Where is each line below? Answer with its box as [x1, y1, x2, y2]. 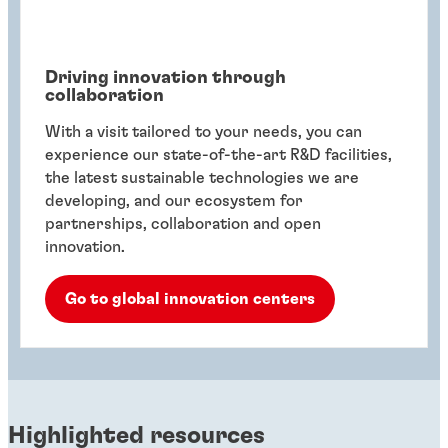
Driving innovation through [45, 68, 286, 87]
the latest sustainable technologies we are [45, 169, 359, 186]
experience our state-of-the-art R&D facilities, [45, 146, 392, 163]
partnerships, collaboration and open [45, 215, 321, 232]
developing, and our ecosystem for [45, 192, 303, 209]
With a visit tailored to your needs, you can [45, 123, 362, 140]
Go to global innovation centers [65, 290, 315, 307]
